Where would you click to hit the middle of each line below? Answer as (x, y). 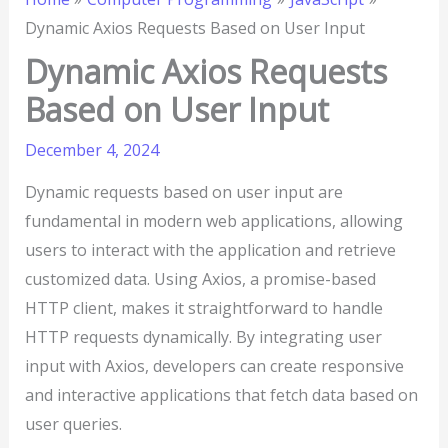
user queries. (73, 424)
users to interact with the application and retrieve (210, 250)
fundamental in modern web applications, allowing (213, 221)
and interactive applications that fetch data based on (221, 395)
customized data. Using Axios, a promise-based (200, 279)
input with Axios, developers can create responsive (214, 366)
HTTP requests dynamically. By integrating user (203, 337)
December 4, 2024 (91, 150)
